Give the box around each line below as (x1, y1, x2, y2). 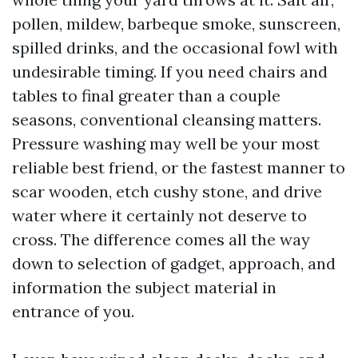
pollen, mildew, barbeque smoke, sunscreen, (12, 14, 340, 34)
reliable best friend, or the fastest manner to (12, 157, 345, 177)
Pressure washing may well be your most (12, 133, 320, 153)
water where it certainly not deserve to (12, 205, 307, 225)
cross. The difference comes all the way (12, 229, 310, 249)
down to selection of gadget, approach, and (12, 253, 336, 273)
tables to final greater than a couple (12, 86, 280, 105)
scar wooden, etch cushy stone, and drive (12, 181, 322, 201)
